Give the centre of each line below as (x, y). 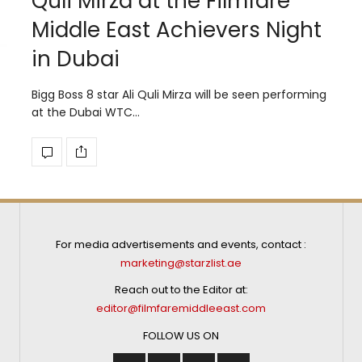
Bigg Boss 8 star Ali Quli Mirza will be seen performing (179, 94)
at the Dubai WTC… (86, 112)
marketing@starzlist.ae (181, 263)
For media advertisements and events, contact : (181, 244)
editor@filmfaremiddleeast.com (181, 309)
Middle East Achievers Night (177, 29)
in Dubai (76, 59)
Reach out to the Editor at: (181, 290)
